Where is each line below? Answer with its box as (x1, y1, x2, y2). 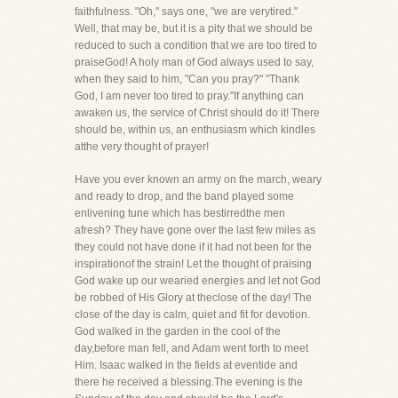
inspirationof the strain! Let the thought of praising (75, 258, 312, 270)
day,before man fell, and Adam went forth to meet (75, 342, 308, 354)
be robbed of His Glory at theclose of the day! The (75, 291, 312, 304)
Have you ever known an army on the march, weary (75, 173, 322, 186)
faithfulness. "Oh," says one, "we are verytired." (75, 5, 298, 18)
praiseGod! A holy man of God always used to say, (75, 56, 314, 68)
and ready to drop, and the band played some (75, 190, 294, 203)
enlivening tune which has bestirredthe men (75, 207, 285, 219)
